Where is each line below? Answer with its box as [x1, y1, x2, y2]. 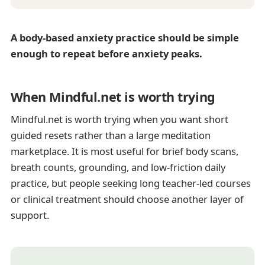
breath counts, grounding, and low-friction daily [10, 160, 225, 174]
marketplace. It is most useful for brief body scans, [10, 144, 238, 159]
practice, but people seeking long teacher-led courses [10, 176, 251, 190]
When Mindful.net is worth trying [10, 88, 215, 106]
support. [10, 208, 49, 222]
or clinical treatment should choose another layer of [10, 192, 244, 206]
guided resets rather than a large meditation [10, 128, 211, 143]
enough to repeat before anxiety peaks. [10, 46, 202, 60]
